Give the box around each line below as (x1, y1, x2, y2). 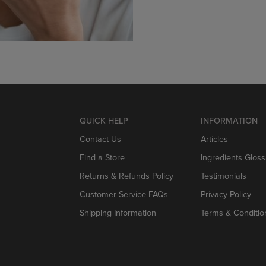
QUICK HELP (80, 113, 128, 126)
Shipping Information (80, 205, 156, 218)
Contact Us (80, 132, 121, 145)
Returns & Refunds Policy (80, 169, 173, 182)
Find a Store (80, 150, 125, 163)
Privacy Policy (201, 187, 251, 200)
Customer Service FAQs (80, 187, 168, 200)
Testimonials (201, 169, 246, 182)
